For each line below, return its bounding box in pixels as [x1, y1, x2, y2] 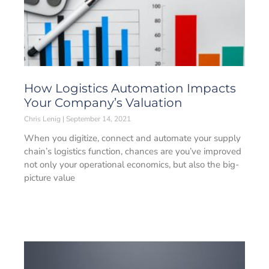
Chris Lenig [24, 114, 62, 124]
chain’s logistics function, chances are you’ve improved [24, 145, 241, 157]
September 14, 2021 [64, 114, 131, 124]
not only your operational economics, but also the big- [24, 159, 239, 171]
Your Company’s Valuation [24, 95, 183, 110]
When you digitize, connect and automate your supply [24, 132, 241, 144]
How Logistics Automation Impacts [24, 81, 236, 95]
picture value [24, 172, 75, 184]
